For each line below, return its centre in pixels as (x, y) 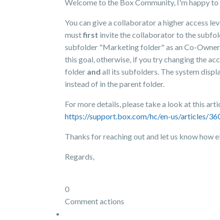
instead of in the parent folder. (115, 84)
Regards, (80, 156)
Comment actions (95, 201)
